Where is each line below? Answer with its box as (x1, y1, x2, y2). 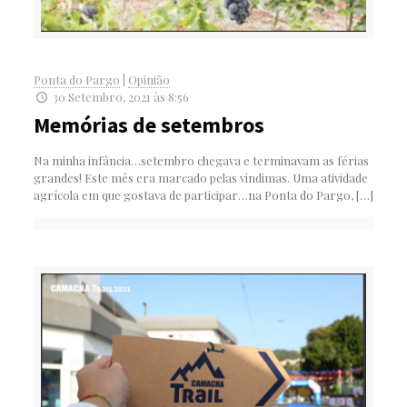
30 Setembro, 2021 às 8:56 (53, 88, 189, 104)
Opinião (127, 71, 170, 87)
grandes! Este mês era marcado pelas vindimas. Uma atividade (33, 169, 368, 185)
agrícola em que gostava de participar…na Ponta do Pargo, (33, 186, 353, 203)
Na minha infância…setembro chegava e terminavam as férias (33, 152, 369, 168)
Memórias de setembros (33, 110, 264, 139)
